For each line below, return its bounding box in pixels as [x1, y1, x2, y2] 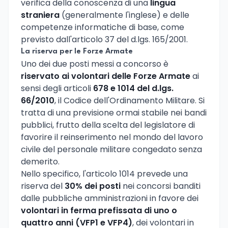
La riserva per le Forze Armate [21, 47, 133, 55]
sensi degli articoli [21, 82, 93, 94]
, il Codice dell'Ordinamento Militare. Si [54, 94, 205, 106]
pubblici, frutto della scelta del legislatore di [21, 119, 195, 131]
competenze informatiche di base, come [21, 21, 184, 33]
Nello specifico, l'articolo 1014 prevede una [21, 167, 188, 180]
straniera [21, 9, 60, 21]
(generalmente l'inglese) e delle [60, 9, 189, 21]
